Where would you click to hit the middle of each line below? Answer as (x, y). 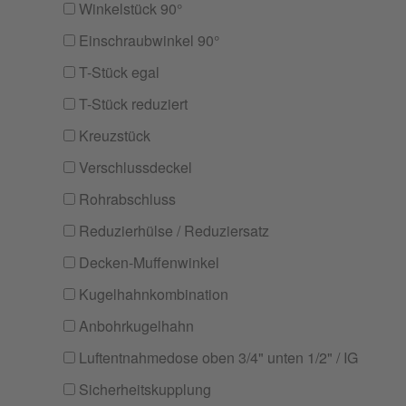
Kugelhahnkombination (152, 294)
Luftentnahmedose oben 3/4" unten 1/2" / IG (217, 358)
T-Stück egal (117, 72)
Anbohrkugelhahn (135, 326)
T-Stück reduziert (131, 104)
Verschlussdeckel (134, 167)
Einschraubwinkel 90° (147, 40)
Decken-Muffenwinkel (147, 262)
